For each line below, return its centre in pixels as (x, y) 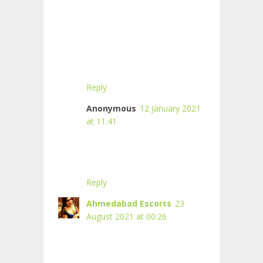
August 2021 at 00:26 (127, 217)
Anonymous (111, 109)
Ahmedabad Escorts (129, 204)
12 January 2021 (170, 109)
